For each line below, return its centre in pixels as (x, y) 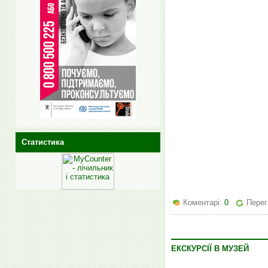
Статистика (42, 142)
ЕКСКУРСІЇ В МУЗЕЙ (210, 249)
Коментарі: (203, 203)
